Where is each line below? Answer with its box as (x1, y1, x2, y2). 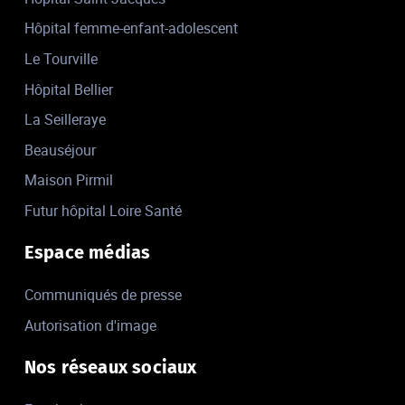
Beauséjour (24, 139, 96, 160)
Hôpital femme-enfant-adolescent (24, 18, 238, 39)
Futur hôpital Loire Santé (24, 200, 182, 221)
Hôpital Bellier (24, 79, 113, 99)
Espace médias (24, 241, 151, 264)
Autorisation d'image (24, 315, 156, 335)
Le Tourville (24, 48, 98, 69)
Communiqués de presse (24, 285, 182, 306)
